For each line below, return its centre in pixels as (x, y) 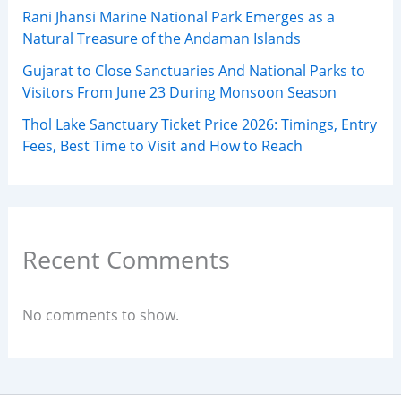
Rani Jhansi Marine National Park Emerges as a (178, 17)
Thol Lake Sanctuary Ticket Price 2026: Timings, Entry (199, 124)
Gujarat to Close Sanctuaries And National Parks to (193, 70)
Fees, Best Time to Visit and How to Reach (162, 145)
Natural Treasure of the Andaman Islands (161, 38)
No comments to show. (100, 316)
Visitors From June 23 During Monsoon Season (179, 92)
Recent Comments (126, 259)
